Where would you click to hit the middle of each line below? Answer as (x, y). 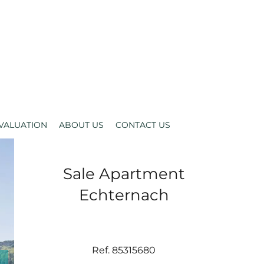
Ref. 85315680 (124, 250)
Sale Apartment (124, 174)
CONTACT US (143, 125)
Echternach (124, 195)
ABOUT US (81, 125)
